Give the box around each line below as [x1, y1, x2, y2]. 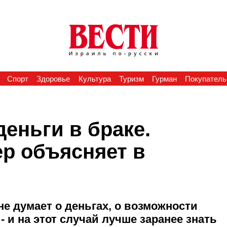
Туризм [119, 74, 144, 83]
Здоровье [36, 74, 70, 83]
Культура [78, 74, 111, 83]
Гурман [152, 74, 177, 83]
